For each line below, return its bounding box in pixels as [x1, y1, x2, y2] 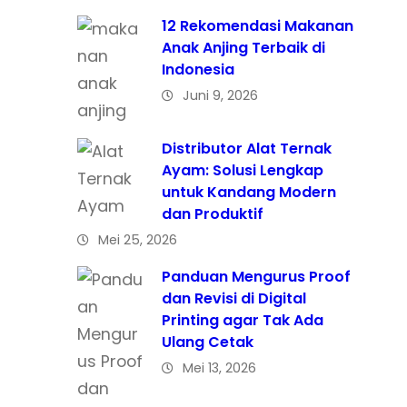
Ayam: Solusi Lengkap [161, 159, 323, 181]
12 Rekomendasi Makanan [161, 15, 353, 36]
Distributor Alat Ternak [161, 137, 332, 159]
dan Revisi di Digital [161, 287, 306, 309]
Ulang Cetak [161, 331, 253, 352]
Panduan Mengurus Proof [161, 265, 351, 287]
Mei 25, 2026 [98, 230, 177, 249]
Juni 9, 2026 [182, 85, 258, 104]
